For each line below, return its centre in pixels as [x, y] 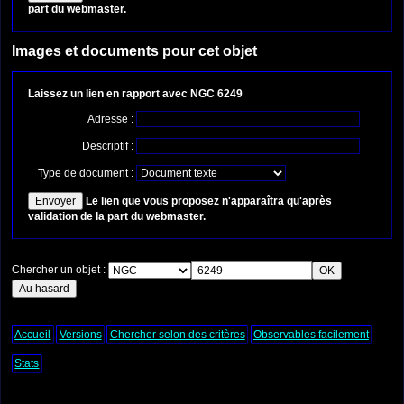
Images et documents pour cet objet [134, 51]
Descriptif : [109, 147]
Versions [80, 334]
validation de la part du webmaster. [117, 217]
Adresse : [112, 119]
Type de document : [87, 174]
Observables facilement [311, 334]
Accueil [33, 334]
